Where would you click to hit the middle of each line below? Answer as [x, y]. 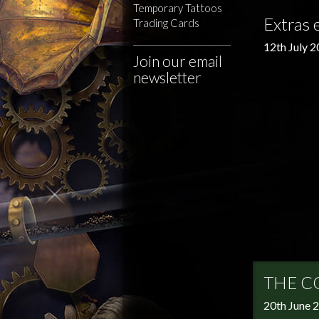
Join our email [178, 61]
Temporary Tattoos [178, 8]
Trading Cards [166, 23]
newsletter [167, 77]
